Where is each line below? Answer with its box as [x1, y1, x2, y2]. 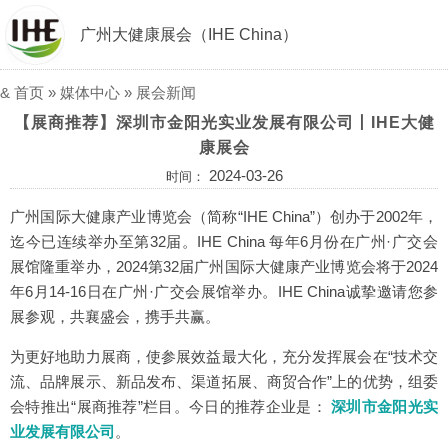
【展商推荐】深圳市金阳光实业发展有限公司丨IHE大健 [13, 114, 435, 131]
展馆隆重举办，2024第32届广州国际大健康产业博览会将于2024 [10, 258, 438, 275]
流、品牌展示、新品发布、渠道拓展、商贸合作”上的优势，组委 [10, 373, 438, 390]
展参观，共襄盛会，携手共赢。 [10, 308, 220, 325]
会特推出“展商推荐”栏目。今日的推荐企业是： [10, 398, 332, 415]
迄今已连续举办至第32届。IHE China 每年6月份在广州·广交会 [10, 233, 438, 250]
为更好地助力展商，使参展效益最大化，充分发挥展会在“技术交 [10, 348, 438, 365]
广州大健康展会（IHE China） [80, 26, 298, 43]
